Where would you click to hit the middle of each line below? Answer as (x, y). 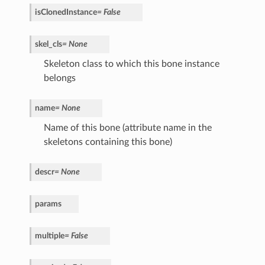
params (48, 204)
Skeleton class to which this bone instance (131, 64)
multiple (49, 236)
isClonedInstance (66, 12)
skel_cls (48, 44)
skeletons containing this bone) (108, 142)
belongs (59, 78)
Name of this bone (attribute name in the (127, 128)
